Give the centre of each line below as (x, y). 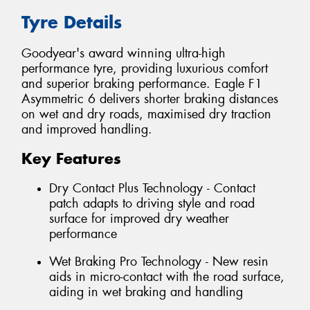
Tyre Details (72, 22)
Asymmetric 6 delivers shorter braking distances (150, 99)
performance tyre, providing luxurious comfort (145, 68)
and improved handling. (87, 129)
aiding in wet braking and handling (146, 292)
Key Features (71, 159)
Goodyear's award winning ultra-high (124, 53)
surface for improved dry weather (139, 218)
